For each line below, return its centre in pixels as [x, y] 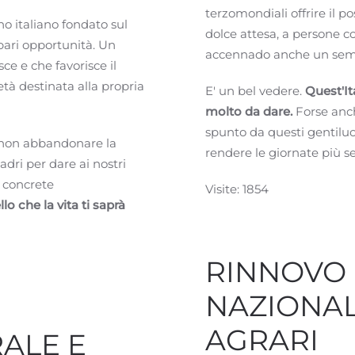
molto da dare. [249, 111]
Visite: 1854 [237, 189]
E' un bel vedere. [255, 91]
